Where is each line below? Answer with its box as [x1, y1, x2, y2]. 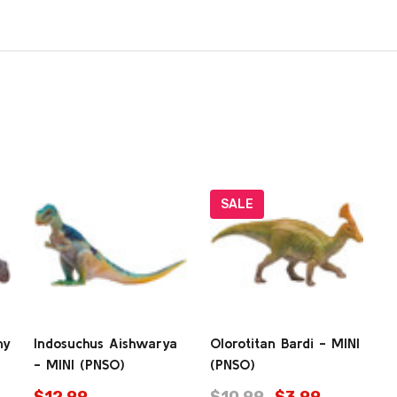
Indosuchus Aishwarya [34, 335, 177, 352]
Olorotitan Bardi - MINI [210, 335, 360, 352]
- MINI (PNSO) [34, 356, 125, 373]
